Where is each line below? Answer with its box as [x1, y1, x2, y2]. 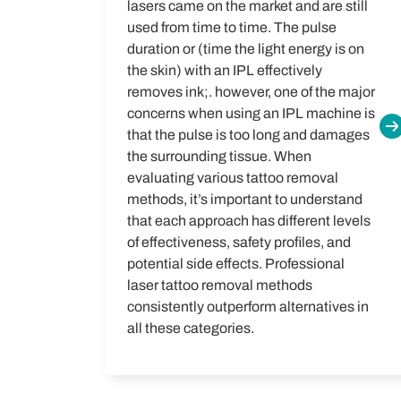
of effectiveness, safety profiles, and [127, 235, 351, 250]
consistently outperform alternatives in [127, 299, 369, 314]
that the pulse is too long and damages [127, 127, 370, 142]
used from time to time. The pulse [127, 20, 337, 35]
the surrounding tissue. [127, 149, 271, 164]
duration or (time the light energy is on [127, 41, 364, 56]
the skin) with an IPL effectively [127, 63, 322, 78]
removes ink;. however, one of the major [127, 84, 375, 99]
